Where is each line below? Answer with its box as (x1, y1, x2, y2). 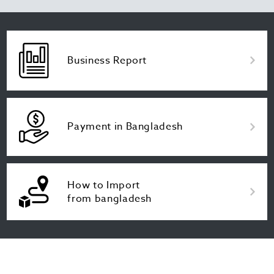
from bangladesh (67, 191, 152, 206)
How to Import (67, 177, 140, 193)
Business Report (67, 53, 147, 68)
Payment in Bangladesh (67, 119, 183, 135)
